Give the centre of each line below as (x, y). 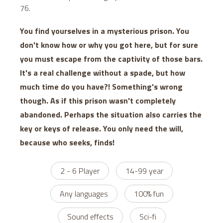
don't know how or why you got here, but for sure (109, 45)
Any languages (84, 194)
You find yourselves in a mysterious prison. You (105, 31)
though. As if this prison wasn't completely (98, 101)
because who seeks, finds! (67, 142)
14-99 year (144, 171)
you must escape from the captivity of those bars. (111, 59)
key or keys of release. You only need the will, (102, 128)
